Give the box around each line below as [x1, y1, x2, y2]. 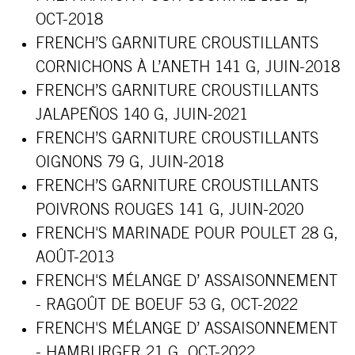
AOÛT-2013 [36, 250, 114, 265]
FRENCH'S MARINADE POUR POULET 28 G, [36, 226, 338, 242]
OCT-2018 [36, 12, 103, 28]
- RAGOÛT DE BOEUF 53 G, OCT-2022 [36, 297, 298, 313]
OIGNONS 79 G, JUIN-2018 [36, 155, 223, 170]
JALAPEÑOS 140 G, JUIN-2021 [36, 107, 248, 123]
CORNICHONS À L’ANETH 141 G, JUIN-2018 [36, 59, 340, 75]
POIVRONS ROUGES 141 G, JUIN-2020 [36, 202, 303, 218]
